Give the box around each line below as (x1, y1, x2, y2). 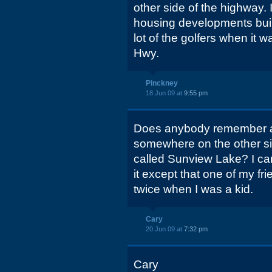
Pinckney (146, 79, 178, 87)
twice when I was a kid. (134, 183, 253, 195)
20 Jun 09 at (146, 225, 184, 233)
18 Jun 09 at (146, 89, 184, 97)
